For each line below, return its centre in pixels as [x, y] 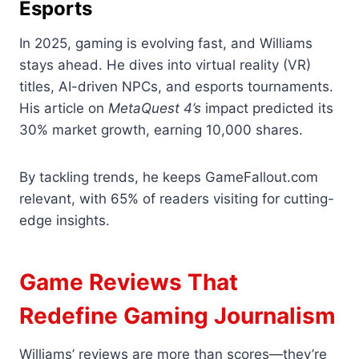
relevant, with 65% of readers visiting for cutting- [177, 199]
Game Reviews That [129, 282]
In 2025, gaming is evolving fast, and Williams [166, 44]
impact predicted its [267, 109]
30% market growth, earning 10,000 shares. [161, 130]
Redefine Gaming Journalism [177, 316]
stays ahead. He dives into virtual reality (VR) [165, 65]
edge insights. [65, 221]
